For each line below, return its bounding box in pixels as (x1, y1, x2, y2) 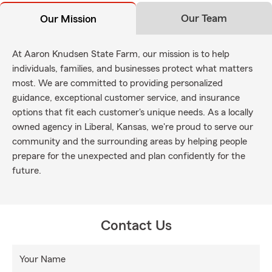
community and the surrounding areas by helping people (12, 137, 247, 146)
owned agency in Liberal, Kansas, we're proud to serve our (12, 122, 253, 132)
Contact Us (100, 219, 172, 233)
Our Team (181, 13, 227, 24)
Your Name (19, 254, 66, 264)
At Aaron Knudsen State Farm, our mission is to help (12, 49, 229, 59)
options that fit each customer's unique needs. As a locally (12, 107, 253, 117)
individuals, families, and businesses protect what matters (12, 64, 253, 73)
